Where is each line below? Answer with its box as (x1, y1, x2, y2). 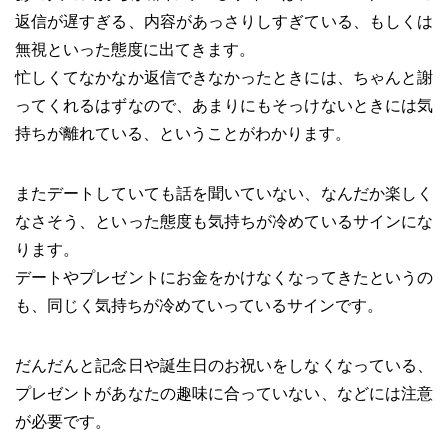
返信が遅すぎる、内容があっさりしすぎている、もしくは (15, 12, 433, 30)
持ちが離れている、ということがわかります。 (15, 124, 351, 142)
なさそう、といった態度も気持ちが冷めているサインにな (15, 212, 433, 230)
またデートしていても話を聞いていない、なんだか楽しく (15, 184, 433, 202)
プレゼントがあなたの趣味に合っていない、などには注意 (15, 384, 433, 402)
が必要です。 (15, 412, 111, 430)
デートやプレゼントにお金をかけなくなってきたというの (15, 268, 433, 286)
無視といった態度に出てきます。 (15, 40, 255, 58)
